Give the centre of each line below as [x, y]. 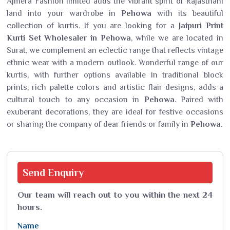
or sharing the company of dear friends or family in [99, 124]
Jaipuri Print [201, 26]
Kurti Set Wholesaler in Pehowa [69, 38]
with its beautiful [190, 13]
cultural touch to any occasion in [75, 100]
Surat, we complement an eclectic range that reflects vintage [115, 50]
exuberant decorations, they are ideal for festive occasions [115, 112]
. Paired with [199, 100]
